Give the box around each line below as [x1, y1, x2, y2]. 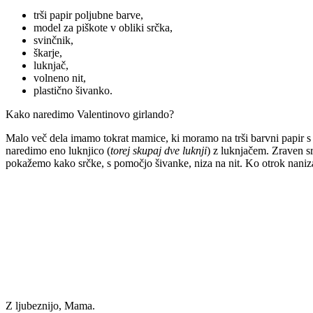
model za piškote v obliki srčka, [34, 21, 173, 34]
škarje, [34, 46, 62, 59]
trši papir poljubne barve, [34, 8, 143, 21]
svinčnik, [34, 34, 73, 46]
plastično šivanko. [34, 84, 112, 96]
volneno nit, [34, 71, 86, 84]
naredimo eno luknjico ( [6, 144, 110, 156]
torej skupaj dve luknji [110, 144, 207, 156]
